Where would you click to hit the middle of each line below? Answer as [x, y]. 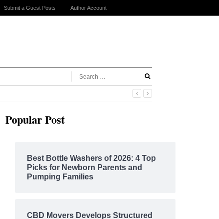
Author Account [88, 8]
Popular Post [35, 120]
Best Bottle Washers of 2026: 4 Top [91, 158]
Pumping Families [60, 177]
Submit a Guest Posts [30, 8]
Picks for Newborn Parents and [84, 167]
